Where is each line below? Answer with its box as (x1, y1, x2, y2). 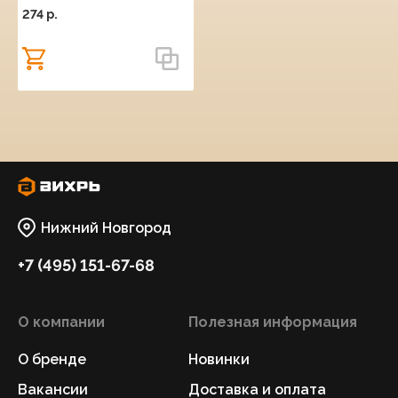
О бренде (18, 351, 86, 368)
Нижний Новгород (41, 219, 171, 236)
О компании (18, 314, 105, 330)
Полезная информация (188, 314, 357, 330)
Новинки (188, 351, 250, 368)
